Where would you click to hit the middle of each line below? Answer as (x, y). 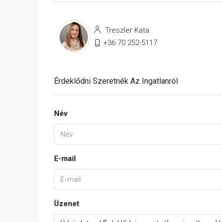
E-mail (65, 159)
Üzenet (67, 204)
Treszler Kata (126, 30)
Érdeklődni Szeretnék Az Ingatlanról (116, 81)
